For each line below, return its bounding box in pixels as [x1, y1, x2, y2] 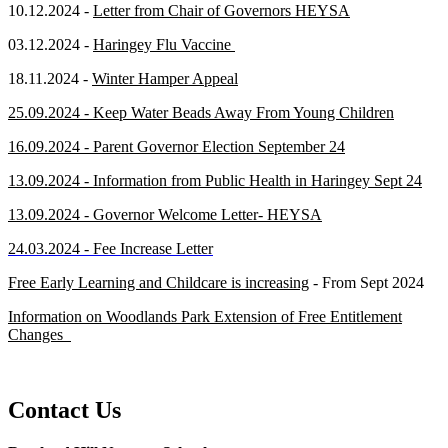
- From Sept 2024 [309, 273, 424, 291]
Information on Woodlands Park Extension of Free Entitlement [8, 307, 402, 325]
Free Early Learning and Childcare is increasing [8, 273, 309, 291]
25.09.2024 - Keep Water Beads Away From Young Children [8, 103, 394, 121]
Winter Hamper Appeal [92, 69, 238, 87]
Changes [8, 325, 71, 343]
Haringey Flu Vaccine [93, 35, 235, 53]
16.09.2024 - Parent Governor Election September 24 [8, 137, 345, 155]
